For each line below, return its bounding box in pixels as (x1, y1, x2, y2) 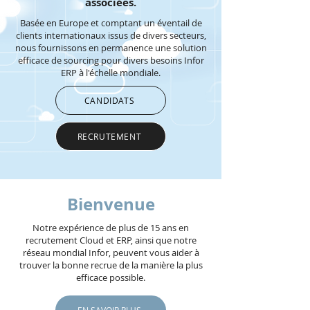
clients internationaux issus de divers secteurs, (15, 29, 206, 42)
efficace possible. (76, 271, 145, 284)
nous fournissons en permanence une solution (15, 42, 207, 54)
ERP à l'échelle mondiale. (61, 66, 161, 79)
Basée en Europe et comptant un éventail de (19, 17, 202, 29)
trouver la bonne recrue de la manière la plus (19, 259, 203, 271)
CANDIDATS (84, 95, 135, 106)
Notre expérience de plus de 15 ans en (33, 221, 189, 234)
